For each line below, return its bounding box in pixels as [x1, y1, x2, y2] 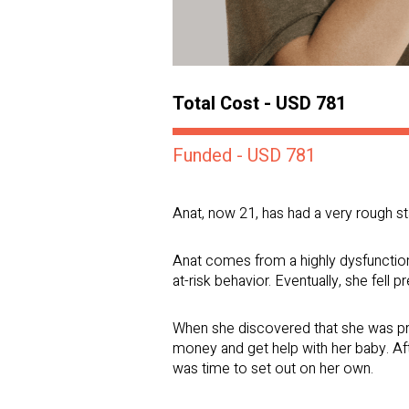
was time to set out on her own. [173, 357, 373, 380]
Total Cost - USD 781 [173, 89, 346, 117]
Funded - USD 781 [173, 142, 316, 169]
